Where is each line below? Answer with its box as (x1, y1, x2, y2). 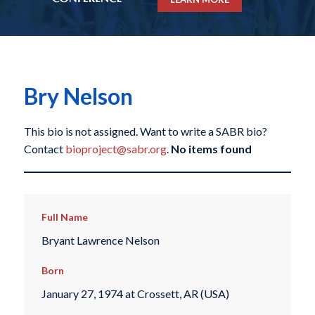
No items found (170, 142, 252, 156)
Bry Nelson (23, 82, 133, 110)
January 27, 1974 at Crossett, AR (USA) (41, 287, 229, 301)
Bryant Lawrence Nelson (41, 233, 160, 247)
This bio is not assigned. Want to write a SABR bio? (23, 124, 267, 139)
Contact (23, 142, 65, 156)
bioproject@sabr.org (65, 142, 167, 156)
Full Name (41, 211, 88, 224)
